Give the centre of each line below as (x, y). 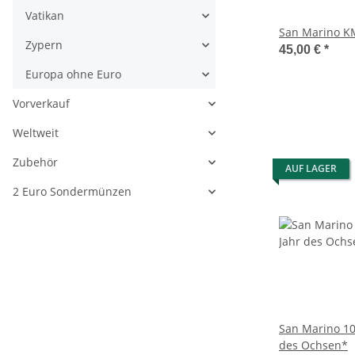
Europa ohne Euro (73, 74)
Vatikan (45, 16)
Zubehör (35, 162)
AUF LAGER (311, 169)
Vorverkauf (41, 104)
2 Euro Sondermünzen (72, 192)
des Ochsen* (313, 345)
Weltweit (36, 133)
